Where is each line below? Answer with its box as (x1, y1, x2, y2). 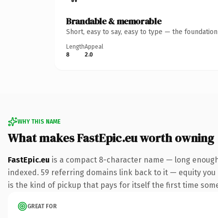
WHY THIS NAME (18, 118, 60, 125)
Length (66, 43, 85, 50)
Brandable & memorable (66, 15, 162, 27)
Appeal (85, 43, 103, 50)
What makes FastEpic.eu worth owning (8, 129, 214, 146)
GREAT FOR (27, 202, 57, 210)
